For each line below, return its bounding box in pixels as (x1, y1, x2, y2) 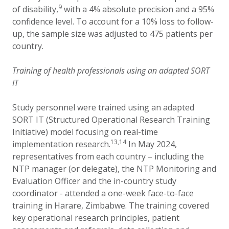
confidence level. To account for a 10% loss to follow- (12, 16, 214, 27)
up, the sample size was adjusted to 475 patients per (12, 28, 213, 39)
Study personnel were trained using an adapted (12, 102, 194, 113)
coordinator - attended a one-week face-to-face (12, 188, 194, 199)
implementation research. (12, 139, 110, 150)
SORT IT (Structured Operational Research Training (12, 114, 210, 125)
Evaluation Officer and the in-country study (12, 175, 176, 187)
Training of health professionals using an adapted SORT (12, 65, 210, 76)
